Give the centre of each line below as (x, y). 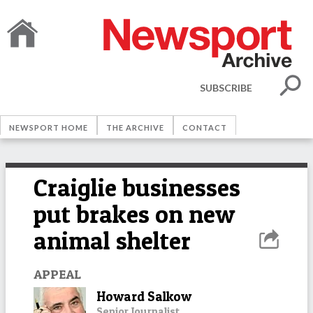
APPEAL (57, 274)
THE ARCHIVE (135, 128)
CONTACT (205, 128)
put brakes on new (134, 214)
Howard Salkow (144, 296)
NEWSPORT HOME (49, 128)
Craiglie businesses (137, 188)
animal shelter (112, 241)
